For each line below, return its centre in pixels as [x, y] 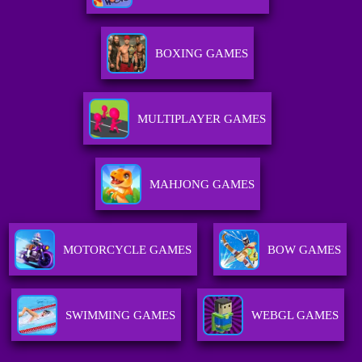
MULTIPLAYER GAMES [202, 119]
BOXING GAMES [202, 54]
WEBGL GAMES [295, 316]
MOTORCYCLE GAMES [127, 250]
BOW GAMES [304, 250]
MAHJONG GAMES [202, 185]
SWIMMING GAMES [120, 316]
